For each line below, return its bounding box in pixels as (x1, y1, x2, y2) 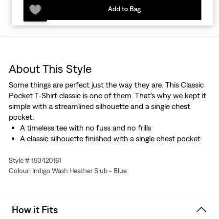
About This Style (8, 62, 92, 76)
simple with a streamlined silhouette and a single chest (8, 102, 190, 111)
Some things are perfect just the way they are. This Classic (8, 80, 204, 89)
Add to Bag (108, 5, 141, 13)
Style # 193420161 (8, 156, 62, 165)
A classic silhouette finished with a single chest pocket (20, 134, 200, 143)
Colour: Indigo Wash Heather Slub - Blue (8, 167, 127, 175)
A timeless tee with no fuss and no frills (20, 123, 151, 132)
